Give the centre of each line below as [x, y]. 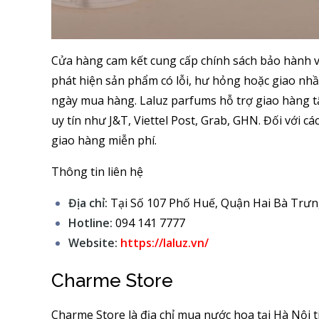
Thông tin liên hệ [97, 171]
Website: [94, 242]
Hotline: [90, 223]
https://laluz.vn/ [164, 242]
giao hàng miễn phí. [104, 140]
